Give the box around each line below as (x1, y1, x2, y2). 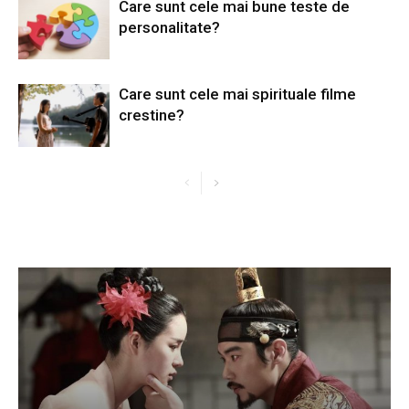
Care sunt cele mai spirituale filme (119, 84, 356, 103)
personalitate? (119, 17, 220, 37)
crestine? (119, 105, 184, 124)
